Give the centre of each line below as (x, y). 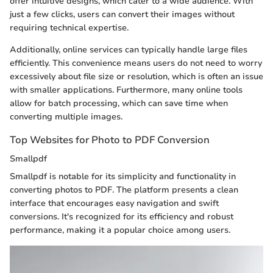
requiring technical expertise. (69, 27)
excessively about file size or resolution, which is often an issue (136, 76)
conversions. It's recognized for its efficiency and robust (122, 216)
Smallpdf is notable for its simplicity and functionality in (123, 176)
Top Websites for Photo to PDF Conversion (110, 140)
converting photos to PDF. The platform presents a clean (124, 190)
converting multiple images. (66, 116)
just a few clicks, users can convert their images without (122, 14)
